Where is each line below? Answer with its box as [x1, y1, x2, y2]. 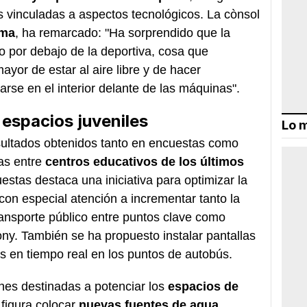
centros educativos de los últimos [42, 154, 244, 169]
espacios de [168, 279, 238, 293]
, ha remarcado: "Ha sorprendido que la [15, 25, 230, 40]
